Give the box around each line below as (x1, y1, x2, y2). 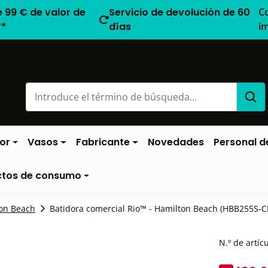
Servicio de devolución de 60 (108, 5, 250, 19)
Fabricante (76, 135, 130, 149)
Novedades (147, 135, 204, 149)
